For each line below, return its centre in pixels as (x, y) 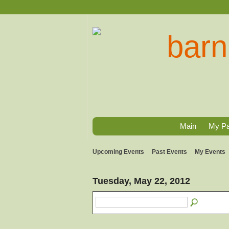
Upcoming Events (118, 152)
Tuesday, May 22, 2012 (141, 180)
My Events (210, 152)
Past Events (169, 152)
